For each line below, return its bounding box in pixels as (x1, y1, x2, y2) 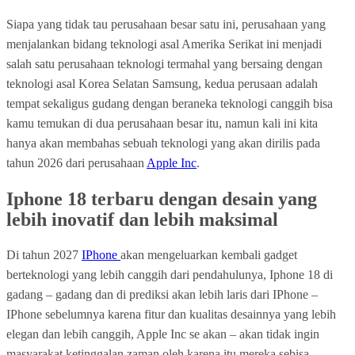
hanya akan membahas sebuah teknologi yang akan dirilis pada (6, 136, 320, 150)
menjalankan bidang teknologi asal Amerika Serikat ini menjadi (6, 36, 322, 51)
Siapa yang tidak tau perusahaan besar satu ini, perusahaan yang (6, 17, 326, 31)
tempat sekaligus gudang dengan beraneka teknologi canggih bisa (6, 96, 333, 110)
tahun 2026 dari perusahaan (6, 155, 147, 170)
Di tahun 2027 (6, 248, 82, 262)
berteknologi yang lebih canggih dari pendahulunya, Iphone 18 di (6, 268, 333, 282)
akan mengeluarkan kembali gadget (120, 248, 297, 262)
